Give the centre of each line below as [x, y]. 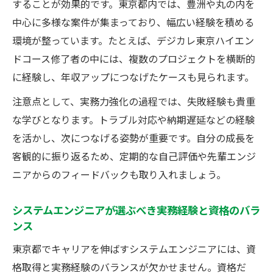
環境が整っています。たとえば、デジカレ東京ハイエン [133, 40]
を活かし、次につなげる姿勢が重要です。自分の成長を [133, 137]
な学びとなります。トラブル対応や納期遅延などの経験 [133, 119]
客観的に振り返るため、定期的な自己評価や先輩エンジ [134, 156]
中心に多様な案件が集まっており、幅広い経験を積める [133, 22]
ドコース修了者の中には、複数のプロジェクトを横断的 [134, 58]
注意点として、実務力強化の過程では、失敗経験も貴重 [134, 101]
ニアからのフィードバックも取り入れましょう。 [119, 174]
